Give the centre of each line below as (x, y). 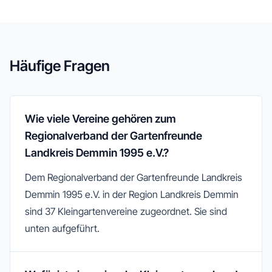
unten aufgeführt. (62, 228)
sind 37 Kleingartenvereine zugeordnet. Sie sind (126, 211)
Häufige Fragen (60, 66)
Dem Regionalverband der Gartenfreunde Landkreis (134, 177)
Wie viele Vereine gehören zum (100, 119)
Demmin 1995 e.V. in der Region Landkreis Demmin (132, 194)
